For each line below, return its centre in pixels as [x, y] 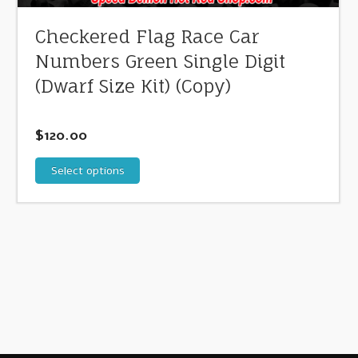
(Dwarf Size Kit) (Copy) [133, 87]
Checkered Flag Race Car [148, 37]
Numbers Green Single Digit [161, 62]
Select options [88, 170]
